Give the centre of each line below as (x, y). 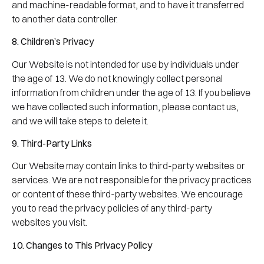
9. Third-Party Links (52, 143)
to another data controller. (65, 19)
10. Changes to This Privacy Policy (82, 245)
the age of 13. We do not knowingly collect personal (117, 78)
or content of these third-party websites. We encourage (127, 194)
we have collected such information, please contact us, (125, 106)
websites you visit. (49, 222)
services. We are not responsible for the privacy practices (132, 180)
